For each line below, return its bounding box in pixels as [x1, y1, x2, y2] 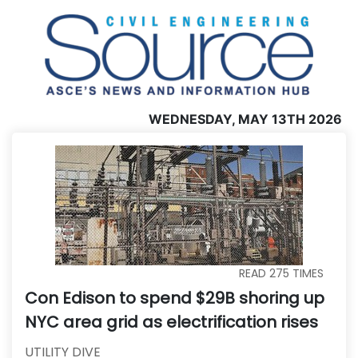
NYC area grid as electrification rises [25, 310, 318, 333]
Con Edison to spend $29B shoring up [25, 286, 324, 309]
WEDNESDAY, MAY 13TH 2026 [149, 110, 342, 127]
